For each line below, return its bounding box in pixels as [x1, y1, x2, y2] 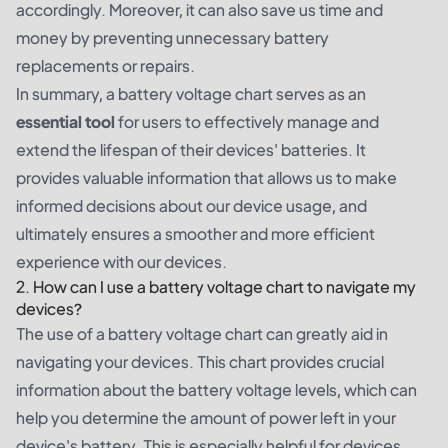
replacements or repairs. [16, 54, 195, 76]
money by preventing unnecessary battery [16, 26, 329, 48]
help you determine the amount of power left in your [16, 406, 396, 428]
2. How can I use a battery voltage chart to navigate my [16, 275, 416, 297]
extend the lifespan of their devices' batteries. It [16, 138, 366, 160]
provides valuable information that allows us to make [16, 166, 397, 188]
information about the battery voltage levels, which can [16, 378, 417, 400]
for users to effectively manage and [115, 110, 379, 132]
